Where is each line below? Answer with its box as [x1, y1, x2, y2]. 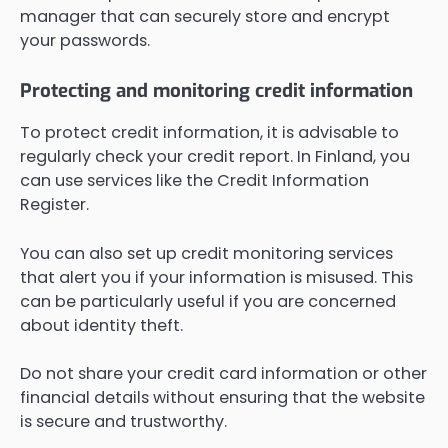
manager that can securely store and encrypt [20, 5, 390, 29]
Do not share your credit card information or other [20, 361, 427, 385]
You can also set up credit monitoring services [20, 241, 393, 265]
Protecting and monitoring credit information [20, 78, 413, 104]
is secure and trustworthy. [20, 409, 227, 433]
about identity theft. [20, 313, 183, 337]
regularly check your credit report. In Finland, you [20, 145, 410, 169]
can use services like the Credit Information [20, 169, 369, 193]
